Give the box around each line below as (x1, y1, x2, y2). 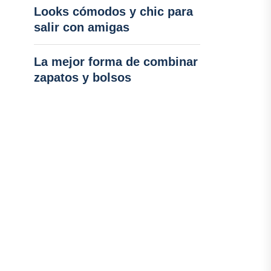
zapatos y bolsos (33, 71, 131, 84)
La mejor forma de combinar (33, 55, 198, 68)
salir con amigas (33, 21, 129, 34)
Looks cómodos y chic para (33, 5, 193, 18)
